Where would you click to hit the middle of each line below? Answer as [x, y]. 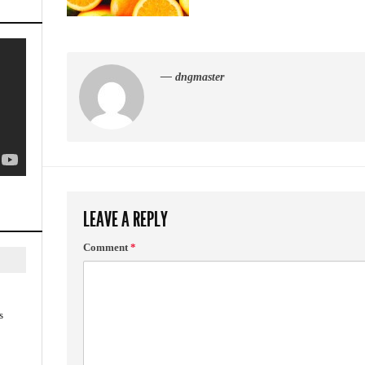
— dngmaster [192, 77]
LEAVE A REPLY [125, 220]
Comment [107, 247]
